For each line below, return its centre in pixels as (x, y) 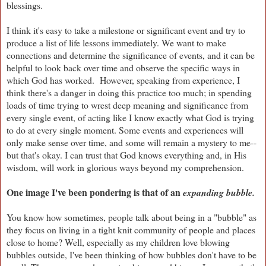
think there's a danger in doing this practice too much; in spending (129, 92)
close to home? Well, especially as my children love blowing (118, 242)
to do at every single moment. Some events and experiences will (125, 129)
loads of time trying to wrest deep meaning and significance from (127, 104)
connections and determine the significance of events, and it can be (131, 55)
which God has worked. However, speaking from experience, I (123, 80)
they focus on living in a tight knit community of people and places (131, 229)
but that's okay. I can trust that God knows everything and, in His (126, 154)
